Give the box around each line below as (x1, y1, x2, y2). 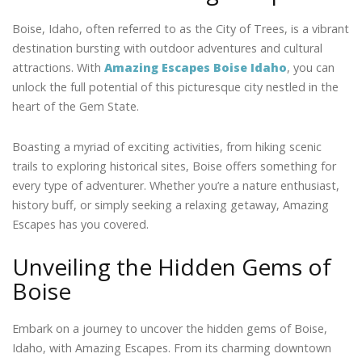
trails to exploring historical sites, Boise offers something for (12, 158, 336, 174)
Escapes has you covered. (12, 216, 149, 232)
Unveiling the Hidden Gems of (12, 251, 331, 283)
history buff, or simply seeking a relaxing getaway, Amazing (12, 196, 329, 213)
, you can (287, 59, 335, 75)
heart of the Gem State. (12, 98, 139, 114)
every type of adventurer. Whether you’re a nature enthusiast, (12, 177, 339, 193)
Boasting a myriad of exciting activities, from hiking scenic (12, 138, 322, 154)
